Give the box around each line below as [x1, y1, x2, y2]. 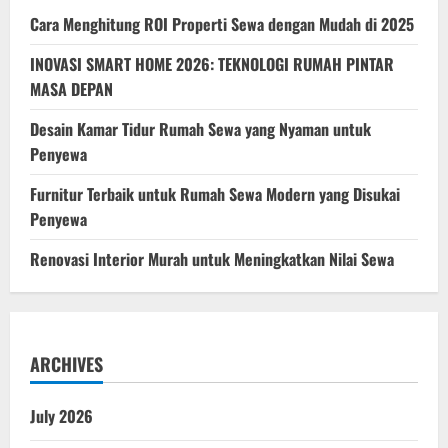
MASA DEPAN [30, 76, 113, 101]
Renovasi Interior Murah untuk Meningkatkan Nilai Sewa [30, 246, 394, 271]
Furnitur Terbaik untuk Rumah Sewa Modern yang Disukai [30, 181, 400, 206]
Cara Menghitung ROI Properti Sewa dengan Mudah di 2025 [30, 11, 414, 36]
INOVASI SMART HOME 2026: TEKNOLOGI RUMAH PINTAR [30, 51, 394, 76]
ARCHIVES [30, 350, 103, 377]
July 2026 [30, 403, 93, 428]
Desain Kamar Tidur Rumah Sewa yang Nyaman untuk [30, 116, 371, 141]
